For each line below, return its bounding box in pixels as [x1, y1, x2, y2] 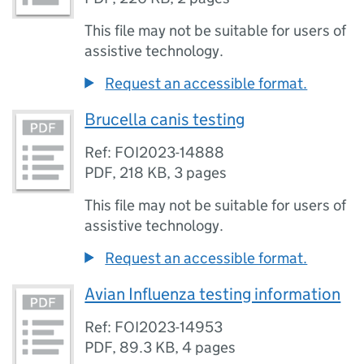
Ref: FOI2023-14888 [84, 143, 225, 162]
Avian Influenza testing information [84, 284, 341, 305]
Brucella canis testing [84, 109, 245, 130]
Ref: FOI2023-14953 [84, 318, 223, 336]
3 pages [174, 163, 227, 182]
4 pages [182, 338, 236, 357]
